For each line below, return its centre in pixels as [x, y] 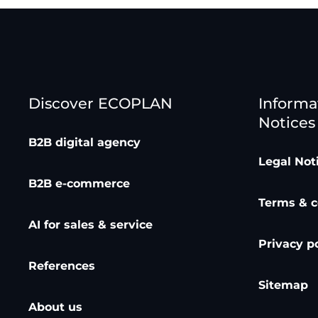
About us [55, 307]
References [62, 265]
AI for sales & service [91, 224]
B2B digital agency [84, 142]
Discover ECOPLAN [100, 104]
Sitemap [283, 285]
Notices [287, 123]
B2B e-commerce [79, 183]
